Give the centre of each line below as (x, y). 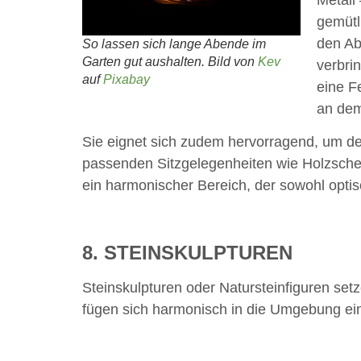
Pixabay (127, 79)
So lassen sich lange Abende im (174, 44)
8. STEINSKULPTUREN (187, 253)
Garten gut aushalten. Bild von (170, 61)
